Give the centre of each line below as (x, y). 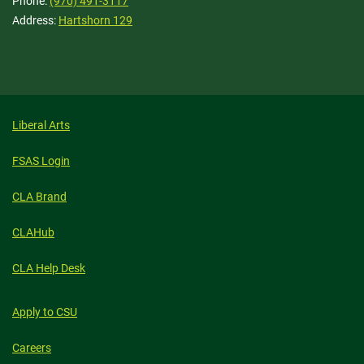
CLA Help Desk (49, 268)
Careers (32, 348)
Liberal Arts (41, 125)
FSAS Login (41, 161)
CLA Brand (39, 197)
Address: (35, 20)
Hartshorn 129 (95, 20)
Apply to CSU (45, 312)
